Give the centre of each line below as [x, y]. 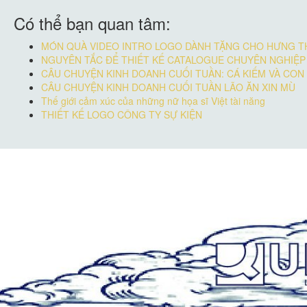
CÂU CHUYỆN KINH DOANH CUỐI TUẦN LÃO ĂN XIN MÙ [168, 87]
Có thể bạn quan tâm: [92, 23]
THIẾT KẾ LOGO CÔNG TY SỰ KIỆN [122, 114]
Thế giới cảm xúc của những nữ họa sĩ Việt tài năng [153, 100]
